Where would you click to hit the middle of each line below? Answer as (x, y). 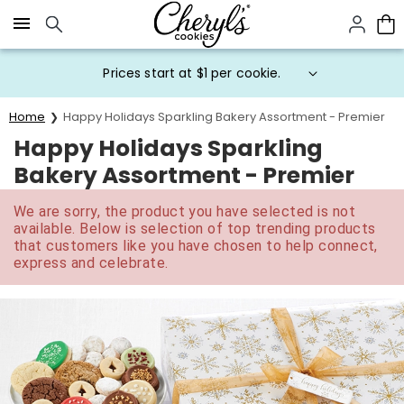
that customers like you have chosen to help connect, (196, 246)
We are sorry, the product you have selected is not (185, 211)
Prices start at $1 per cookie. (192, 73)
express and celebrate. (91, 263)
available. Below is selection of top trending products (195, 229)
